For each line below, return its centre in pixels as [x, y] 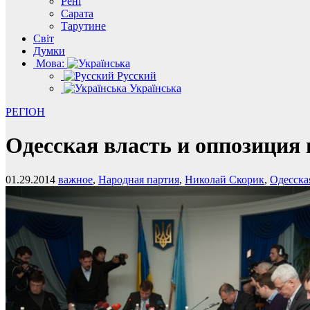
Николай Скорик [225, 179]
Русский [135, 76]
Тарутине [83, 26]
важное [75, 179]
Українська [154, 88]
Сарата [77, 13]
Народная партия [139, 179]
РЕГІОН [25, 112]
